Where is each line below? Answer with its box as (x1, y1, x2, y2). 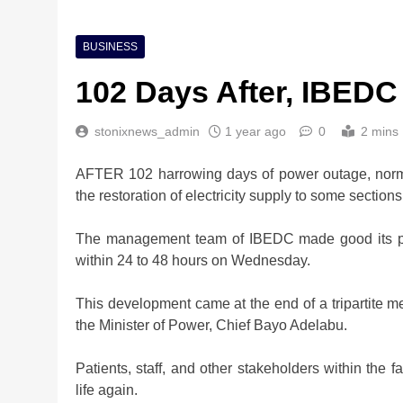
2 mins (361, 123, 399, 139)
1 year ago (225, 123, 286, 139)
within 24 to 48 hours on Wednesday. (76, 252, 310, 268)
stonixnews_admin (94, 123, 200, 139)
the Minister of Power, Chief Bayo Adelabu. (76, 317, 347, 333)
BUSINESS (83, 40, 138, 53)
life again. (76, 381, 138, 398)
